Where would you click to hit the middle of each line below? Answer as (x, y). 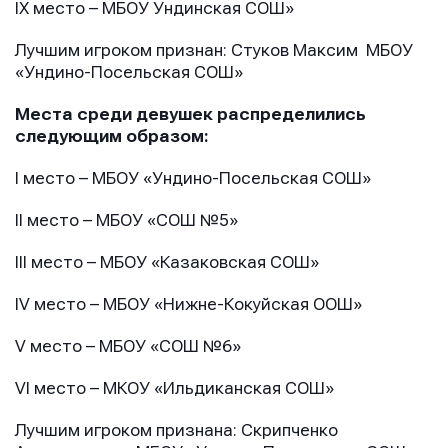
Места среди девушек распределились (190, 115)
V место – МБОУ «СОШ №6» (128, 347)
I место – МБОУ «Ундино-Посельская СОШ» (193, 179)
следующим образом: (114, 137)
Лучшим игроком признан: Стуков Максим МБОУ (214, 51)
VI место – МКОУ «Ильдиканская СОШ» (174, 389)
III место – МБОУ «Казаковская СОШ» (167, 263)
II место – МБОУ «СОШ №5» (126, 221)
